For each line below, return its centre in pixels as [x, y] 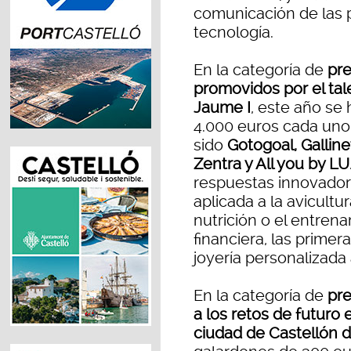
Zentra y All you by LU [271, 164]
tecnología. [233, 33]
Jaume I [222, 108]
